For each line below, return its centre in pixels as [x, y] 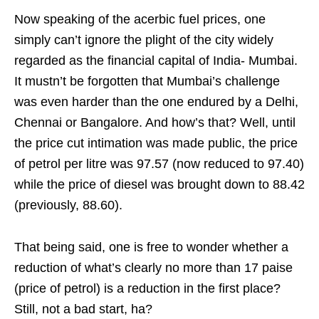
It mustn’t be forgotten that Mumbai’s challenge [147, 81]
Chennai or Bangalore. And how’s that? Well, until [155, 122]
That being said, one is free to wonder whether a [151, 247]
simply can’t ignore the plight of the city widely [144, 40]
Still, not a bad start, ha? [83, 309]
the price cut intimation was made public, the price [156, 143]
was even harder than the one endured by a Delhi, [156, 102]
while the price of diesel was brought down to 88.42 [159, 184]
